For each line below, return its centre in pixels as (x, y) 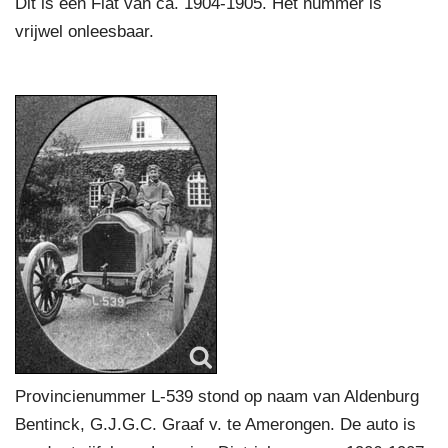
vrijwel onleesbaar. (84, 31)
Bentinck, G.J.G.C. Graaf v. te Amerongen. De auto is (215, 424)
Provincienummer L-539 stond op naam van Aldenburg (217, 396)
